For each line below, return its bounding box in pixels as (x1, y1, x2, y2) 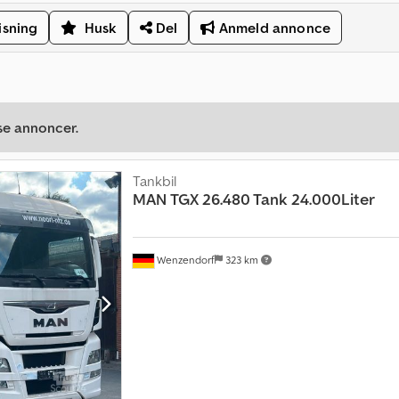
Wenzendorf (153, 252, 215, 266)
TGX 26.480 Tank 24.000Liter (169, 189, 375, 210)
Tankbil (132, 172, 176, 191)
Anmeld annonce (215, 19, 330, 37)
